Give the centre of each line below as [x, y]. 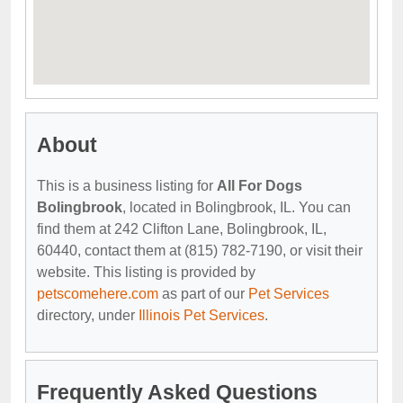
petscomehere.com [98, 293]
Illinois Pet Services [201, 315]
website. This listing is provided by [146, 272]
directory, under [88, 315]
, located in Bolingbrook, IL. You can [237, 207]
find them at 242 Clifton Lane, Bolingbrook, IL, [182, 228]
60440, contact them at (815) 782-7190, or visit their [200, 250]
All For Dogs [260, 185]
